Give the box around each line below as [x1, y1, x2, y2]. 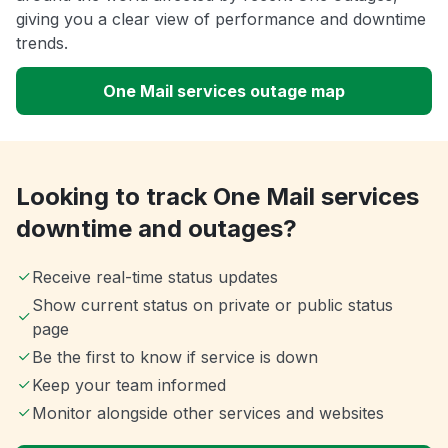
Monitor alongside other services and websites [32, 403, 384, 424]
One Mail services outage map [103, 81, 345, 102]
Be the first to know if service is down [32, 347, 318, 368]
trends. [16, 33, 68, 54]
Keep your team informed [32, 375, 226, 396]
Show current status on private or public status [31, 295, 393, 316]
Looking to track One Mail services [16, 182, 419, 212]
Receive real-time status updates [32, 267, 278, 288]
